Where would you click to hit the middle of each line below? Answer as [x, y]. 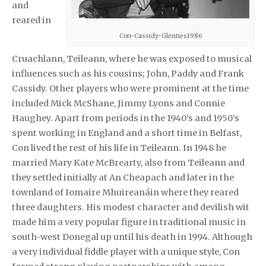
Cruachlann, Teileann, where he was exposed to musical [132, 58]
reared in [31, 20]
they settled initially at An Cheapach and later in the [123, 177]
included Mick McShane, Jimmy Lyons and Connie [118, 103]
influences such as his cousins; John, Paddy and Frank [128, 73]
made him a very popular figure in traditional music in [129, 222]
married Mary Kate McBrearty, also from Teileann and [128, 162]
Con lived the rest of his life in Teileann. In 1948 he [119, 148]
